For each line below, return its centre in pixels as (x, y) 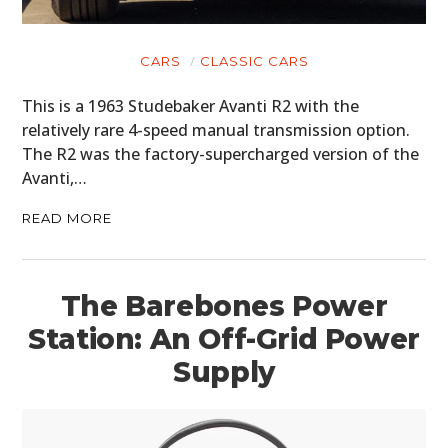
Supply (224, 372)
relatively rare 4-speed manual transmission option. (216, 130)
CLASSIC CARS (254, 61)
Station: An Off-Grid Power (224, 339)
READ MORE (67, 218)
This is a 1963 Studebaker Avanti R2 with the (191, 106)
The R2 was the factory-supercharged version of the (221, 154)
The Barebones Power (224, 306)
